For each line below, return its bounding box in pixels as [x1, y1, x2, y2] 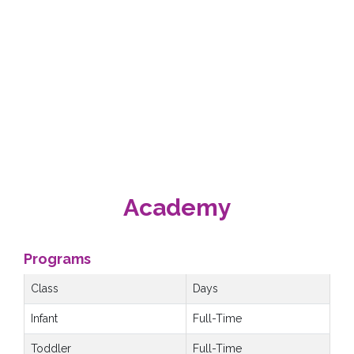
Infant [31, 312, 58, 326]
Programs [24, 250, 91, 268]
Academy [122, 194, 232, 222]
